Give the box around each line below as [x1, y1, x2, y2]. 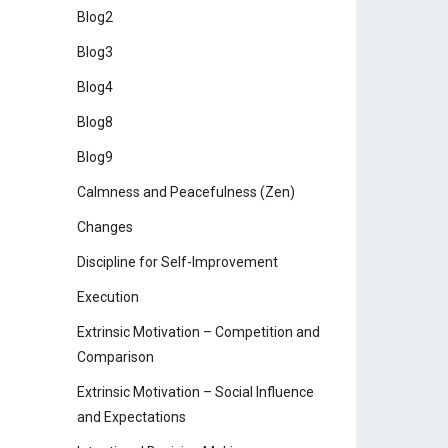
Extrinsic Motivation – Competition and [77, 324, 320, 340]
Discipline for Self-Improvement [77, 254, 278, 270]
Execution [77, 289, 139, 305]
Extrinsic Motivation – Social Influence [77, 384, 314, 400]
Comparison [77, 349, 154, 365]
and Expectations [77, 409, 186, 425]
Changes [77, 219, 133, 235]
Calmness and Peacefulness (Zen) [77, 184, 295, 200]
